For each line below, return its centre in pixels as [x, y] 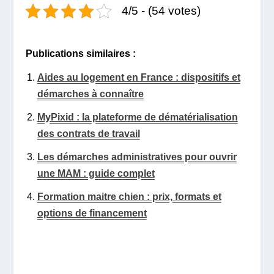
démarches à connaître [90, 94]
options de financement [92, 213]
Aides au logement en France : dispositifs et [139, 77]
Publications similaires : [81, 54]
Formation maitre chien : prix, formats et [129, 197]
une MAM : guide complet [96, 173]
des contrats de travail [88, 133]
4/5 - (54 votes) [161, 11]
